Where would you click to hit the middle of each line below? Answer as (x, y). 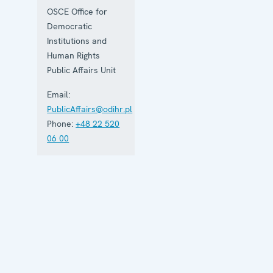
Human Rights (74, 55)
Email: (59, 94)
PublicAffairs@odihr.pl (90, 109)
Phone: (60, 123)
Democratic (70, 26)
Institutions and (77, 41)
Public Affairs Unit (82, 70)
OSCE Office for (77, 11)
